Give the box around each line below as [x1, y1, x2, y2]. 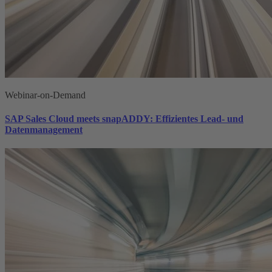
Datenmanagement [5, 124, 83, 135]
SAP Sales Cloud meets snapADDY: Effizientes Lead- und [5, 114, 243, 124]
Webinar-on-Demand [5, 89, 86, 100]
